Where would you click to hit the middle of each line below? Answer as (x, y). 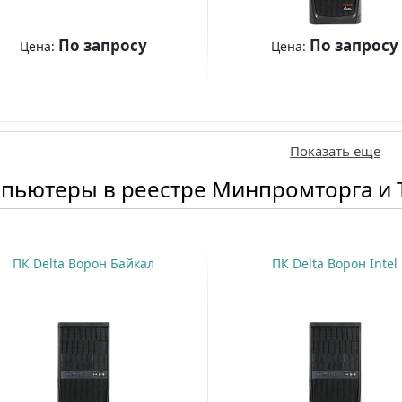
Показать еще (336, 151)
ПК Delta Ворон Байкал (84, 264)
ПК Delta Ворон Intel (335, 264)
